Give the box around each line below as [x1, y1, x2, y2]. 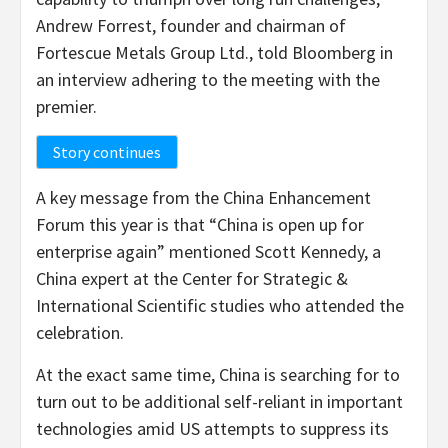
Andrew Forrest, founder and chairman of [36, 13, 346, 37]
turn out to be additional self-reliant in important [36, 389, 403, 413]
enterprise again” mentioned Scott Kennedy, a [36, 239, 381, 263]
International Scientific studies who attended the [36, 293, 404, 317]
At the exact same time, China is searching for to [36, 362, 400, 386]
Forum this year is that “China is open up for [36, 212, 364, 236]
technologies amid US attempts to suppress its [36, 416, 389, 440]
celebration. [36, 320, 124, 344]
